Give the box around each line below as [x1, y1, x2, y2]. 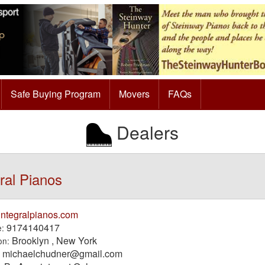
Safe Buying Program [11, 86, 101, 101]
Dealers [112, 119, 179, 145]
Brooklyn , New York [9, 233, 97, 247]
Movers [119, 86, 150, 101]
